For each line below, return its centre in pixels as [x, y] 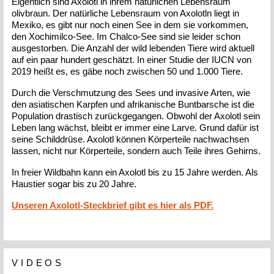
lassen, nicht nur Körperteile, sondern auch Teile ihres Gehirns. [136, 151]
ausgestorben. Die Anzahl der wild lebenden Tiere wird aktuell [133, 48]
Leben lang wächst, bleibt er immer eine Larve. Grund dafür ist [135, 128]
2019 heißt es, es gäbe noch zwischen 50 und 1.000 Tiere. [128, 72]
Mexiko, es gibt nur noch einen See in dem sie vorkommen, [130, 25]
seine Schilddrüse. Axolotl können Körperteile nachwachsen [131, 139]
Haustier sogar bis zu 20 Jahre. [74, 184]
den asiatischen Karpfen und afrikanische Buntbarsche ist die [133, 105]
